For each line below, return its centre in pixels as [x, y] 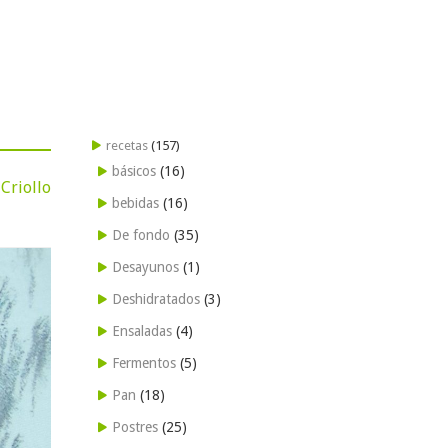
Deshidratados [156, 299]
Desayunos [145, 267]
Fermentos [144, 363]
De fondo [141, 235]
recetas [127, 145]
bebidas [135, 203]
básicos [134, 171]
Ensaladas [142, 331]
